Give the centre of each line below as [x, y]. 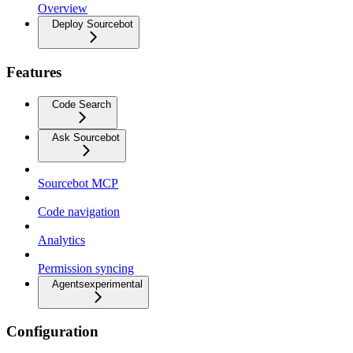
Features [34, 72]
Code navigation [79, 211]
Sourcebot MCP [78, 183]
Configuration [52, 332]
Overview [63, 9]
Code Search [82, 104]
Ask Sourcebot [86, 137]
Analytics [61, 240]
